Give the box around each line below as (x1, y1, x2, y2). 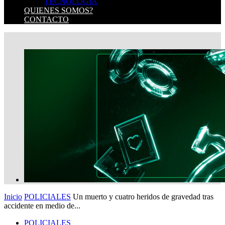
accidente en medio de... (4, 201, 80, 210)
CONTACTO (24, 15, 69, 24)
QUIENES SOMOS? (24, 6, 93, 15)
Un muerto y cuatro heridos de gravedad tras (73, 192, 213, 201)
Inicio (4, 192, 22, 201)
